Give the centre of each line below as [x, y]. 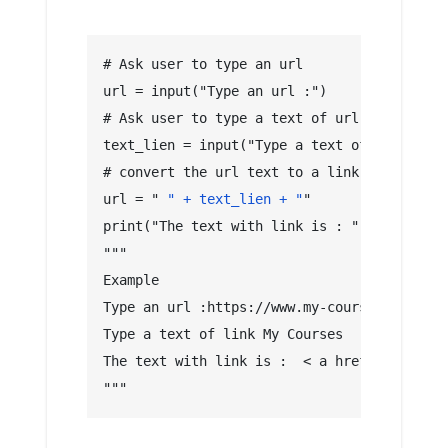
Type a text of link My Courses [223, 334]
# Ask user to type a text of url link [251, 118]
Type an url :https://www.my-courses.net [259, 307]
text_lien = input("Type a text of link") [263, 145]
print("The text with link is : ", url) [255, 226]
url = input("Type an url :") [215, 91]
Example [131, 280]
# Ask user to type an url [203, 64]
